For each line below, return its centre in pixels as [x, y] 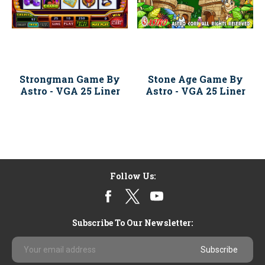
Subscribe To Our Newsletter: [132, 223]
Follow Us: [132, 176]
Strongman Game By [70, 79]
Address [30, 254]
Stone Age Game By [195, 79]
